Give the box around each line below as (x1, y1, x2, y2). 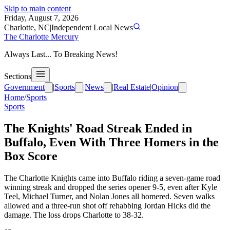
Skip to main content (4, 4, 71, 13)
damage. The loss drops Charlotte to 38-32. (4, 210, 144, 219)
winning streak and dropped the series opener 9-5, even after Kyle (4, 182, 217, 191)
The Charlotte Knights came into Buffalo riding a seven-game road (4, 173, 220, 182)
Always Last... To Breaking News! (4, 50, 118, 59)
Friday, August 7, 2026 (4, 13, 79, 22)
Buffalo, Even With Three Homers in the (4, 135, 219, 149)
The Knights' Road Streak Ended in (4, 121, 192, 135)
